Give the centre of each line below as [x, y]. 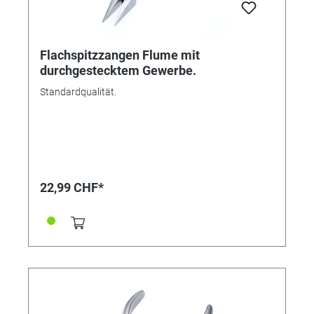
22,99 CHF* [72, 187]
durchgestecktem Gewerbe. [118, 70]
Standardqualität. [78, 91]
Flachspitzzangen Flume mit [120, 55]
